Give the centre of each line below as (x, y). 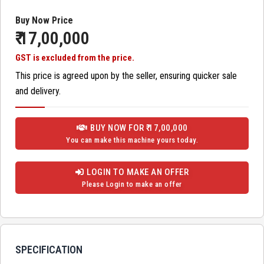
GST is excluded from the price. (75, 58)
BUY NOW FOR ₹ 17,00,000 (139, 128)
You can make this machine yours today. (132, 140)
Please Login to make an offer (132, 184)
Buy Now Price (44, 21)
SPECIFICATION (49, 250)
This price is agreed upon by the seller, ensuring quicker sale (126, 76)
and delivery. (38, 91)
